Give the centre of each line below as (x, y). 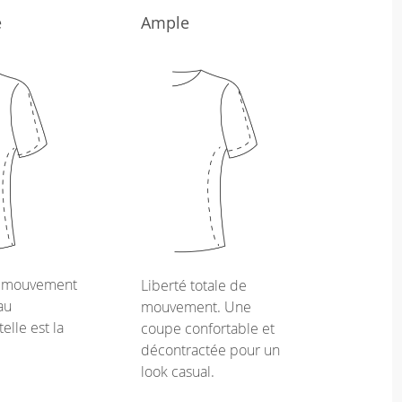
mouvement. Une (196, 306)
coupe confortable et (208, 328)
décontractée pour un (210, 350)
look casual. (178, 371)
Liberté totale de (194, 285)
